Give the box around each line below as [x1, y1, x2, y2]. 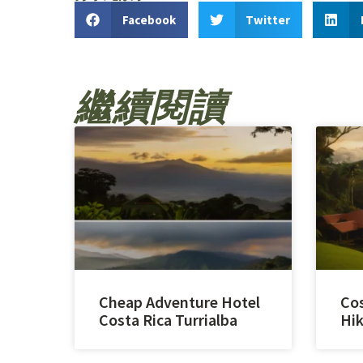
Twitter [246, 12, 290, 28]
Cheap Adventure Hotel [99, 291, 260, 312]
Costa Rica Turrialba [99, 309, 237, 330]
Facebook [122, 12, 176, 28]
